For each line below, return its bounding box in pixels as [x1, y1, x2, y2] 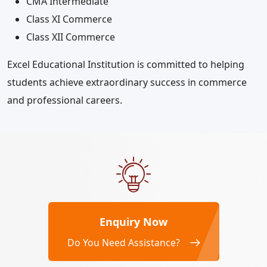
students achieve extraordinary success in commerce [7, 76, 247, 89]
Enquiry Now [100, 215, 167, 229]
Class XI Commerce [26, 13, 112, 26]
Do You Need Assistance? [67, 236, 180, 250]
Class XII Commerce [26, 30, 115, 44]
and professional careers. [7, 94, 122, 107]
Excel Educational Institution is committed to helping [7, 58, 244, 72]
